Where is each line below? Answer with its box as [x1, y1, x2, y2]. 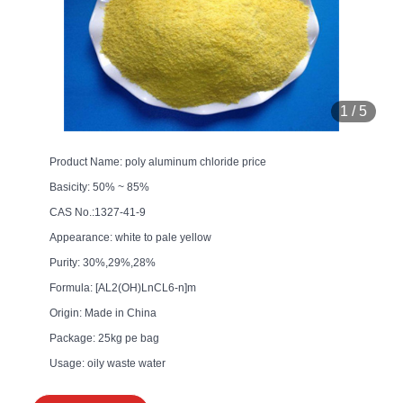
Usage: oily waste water [49, 356, 166, 370]
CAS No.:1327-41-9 [49, 205, 146, 219]
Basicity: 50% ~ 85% [49, 180, 149, 193]
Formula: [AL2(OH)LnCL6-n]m [49, 281, 196, 294]
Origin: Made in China [49, 306, 157, 319]
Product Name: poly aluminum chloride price [49, 155, 266, 168]
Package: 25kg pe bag [49, 331, 159, 345]
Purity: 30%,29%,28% [49, 255, 156, 269]
